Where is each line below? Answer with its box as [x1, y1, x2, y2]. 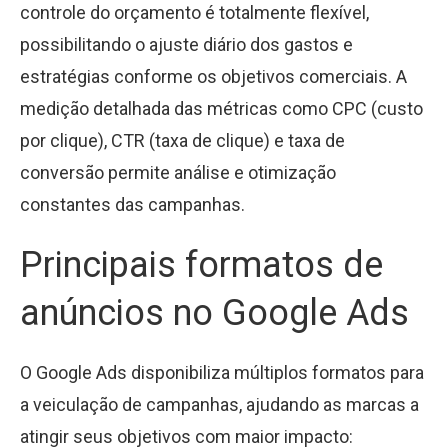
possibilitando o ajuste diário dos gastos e [20, 33, 353, 55]
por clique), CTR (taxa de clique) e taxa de [20, 129, 345, 151]
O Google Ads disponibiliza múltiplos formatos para [20, 361, 424, 383]
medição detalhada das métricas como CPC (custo [20, 97, 423, 119]
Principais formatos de [20, 243, 383, 286]
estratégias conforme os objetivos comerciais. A [20, 65, 407, 87]
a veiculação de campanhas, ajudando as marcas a [20, 393, 419, 415]
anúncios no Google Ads [20, 291, 409, 334]
